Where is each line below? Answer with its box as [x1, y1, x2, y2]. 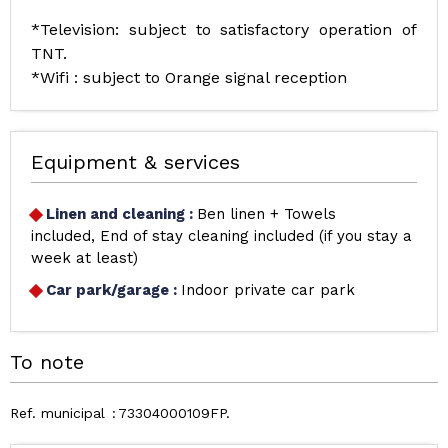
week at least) [31, 249, 138, 267]
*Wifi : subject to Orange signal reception [31, 68, 347, 87]
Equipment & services [31, 150, 240, 174]
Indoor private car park [181, 281, 355, 299]
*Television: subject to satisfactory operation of [31, 20, 417, 39]
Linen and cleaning [46, 205, 189, 223]
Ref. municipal [10, 405, 105, 421]
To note [10, 350, 84, 374]
